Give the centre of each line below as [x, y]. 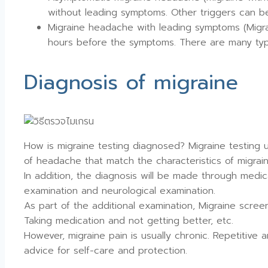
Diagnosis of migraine [131, 82]
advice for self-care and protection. [106, 251]
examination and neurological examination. [120, 191]
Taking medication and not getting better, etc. [129, 221]
